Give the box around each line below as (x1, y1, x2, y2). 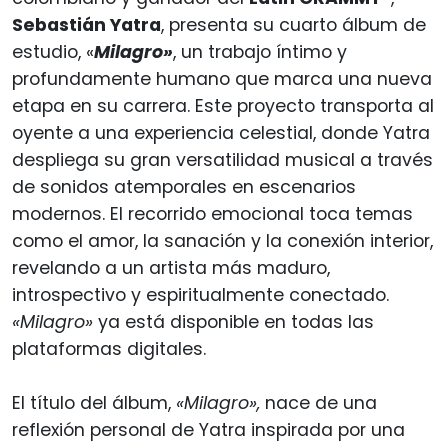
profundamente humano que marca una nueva (12, 66, 432, 91)
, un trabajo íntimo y (173, 39, 347, 64)
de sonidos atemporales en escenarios (12, 174, 356, 199)
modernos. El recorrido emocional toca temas (12, 201, 413, 226)
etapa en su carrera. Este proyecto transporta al (12, 93, 434, 118)
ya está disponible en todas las (93, 309, 374, 334)
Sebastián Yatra (12, 12, 161, 37)
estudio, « (12, 39, 94, 64)
